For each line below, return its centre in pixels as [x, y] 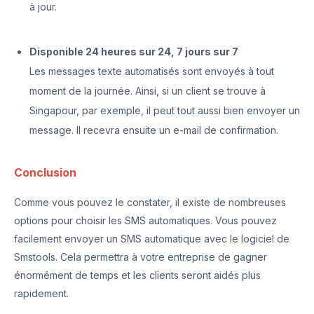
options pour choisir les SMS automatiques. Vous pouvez [145, 220]
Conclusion [45, 172]
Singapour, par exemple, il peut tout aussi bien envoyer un [165, 110]
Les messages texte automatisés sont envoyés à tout [152, 71]
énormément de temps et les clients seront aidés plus [137, 275]
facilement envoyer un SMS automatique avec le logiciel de [152, 239]
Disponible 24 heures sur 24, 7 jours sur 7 [134, 52]
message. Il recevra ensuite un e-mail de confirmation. [154, 130]
